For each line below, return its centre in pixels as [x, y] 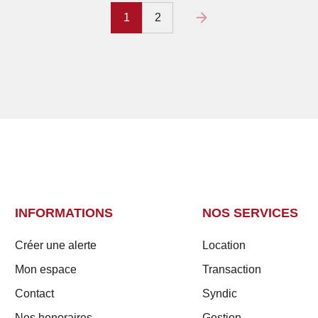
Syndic [220, 293]
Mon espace [45, 269]
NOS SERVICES [251, 213]
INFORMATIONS [64, 213]
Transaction [232, 269]
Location [224, 245]
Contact [34, 293]
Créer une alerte [55, 245]
